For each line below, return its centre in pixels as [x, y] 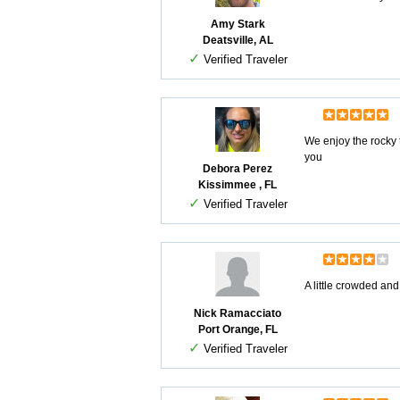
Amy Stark [237, 24]
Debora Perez [237, 169]
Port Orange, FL [237, 329]
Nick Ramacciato [237, 313]
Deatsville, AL [237, 40]
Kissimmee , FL [237, 185]
